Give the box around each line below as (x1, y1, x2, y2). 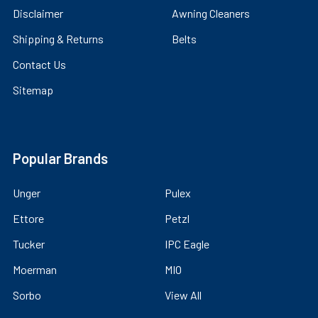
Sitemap (13, 82, 53, 97)
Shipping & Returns (13, 31, 104, 45)
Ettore (13, 211, 44, 225)
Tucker (13, 236, 45, 251)
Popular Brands (13, 149, 108, 167)
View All (165, 287, 202, 302)
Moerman (13, 262, 57, 276)
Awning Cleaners (172, 6, 250, 20)
